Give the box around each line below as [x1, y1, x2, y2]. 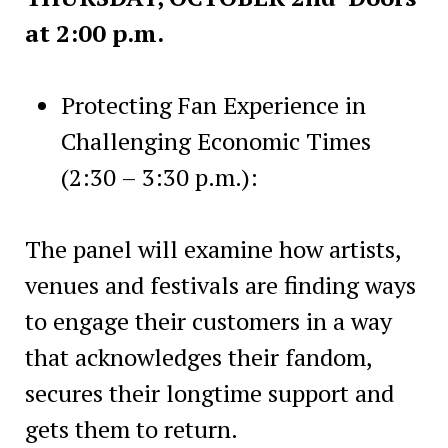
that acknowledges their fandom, [24, 340, 372, 373]
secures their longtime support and [24, 376, 394, 409]
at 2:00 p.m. [24, 16, 164, 49]
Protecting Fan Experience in [60, 88, 366, 121]
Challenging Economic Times [60, 124, 377, 157]
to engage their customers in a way [24, 304, 392, 337]
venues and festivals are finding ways [24, 268, 416, 301]
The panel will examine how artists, [24, 232, 401, 265]
